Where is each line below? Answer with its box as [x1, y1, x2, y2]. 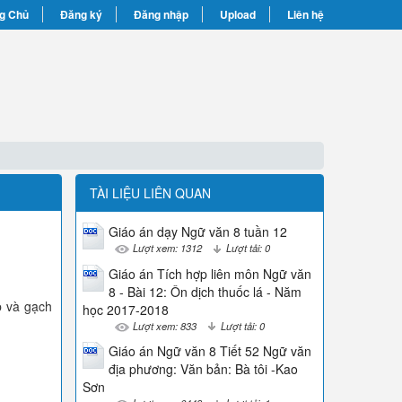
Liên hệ [287, 6, 324, 22]
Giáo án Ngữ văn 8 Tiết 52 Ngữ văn [108, 342, 311, 361]
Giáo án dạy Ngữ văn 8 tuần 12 [108, 223, 287, 240]
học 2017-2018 [82, 300, 169, 319]
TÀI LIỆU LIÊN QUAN [89, 184, 211, 202]
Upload [220, 6, 256, 22]
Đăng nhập [134, 6, 188, 22]
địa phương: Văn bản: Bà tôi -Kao [108, 360, 298, 379]
